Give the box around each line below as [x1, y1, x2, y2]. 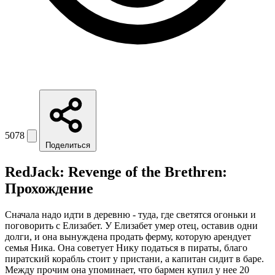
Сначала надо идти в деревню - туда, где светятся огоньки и [5, 209, 256, 220]
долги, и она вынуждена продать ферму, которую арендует [5, 231, 251, 242]
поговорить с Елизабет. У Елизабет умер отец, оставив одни [5, 220, 258, 231]
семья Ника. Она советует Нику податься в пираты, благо [5, 242, 247, 253]
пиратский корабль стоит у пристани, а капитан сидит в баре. [5, 253, 264, 264]
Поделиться [45, 141, 90, 150]
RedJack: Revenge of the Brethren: [5, 163, 227, 180]
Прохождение [5, 180, 93, 196]
